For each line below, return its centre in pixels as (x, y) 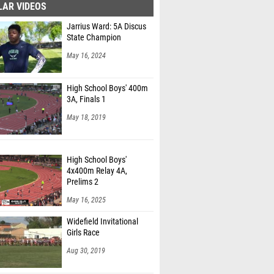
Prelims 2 (83, 169)
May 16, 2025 (86, 187)
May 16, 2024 (86, 53)
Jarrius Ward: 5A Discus (106, 24)
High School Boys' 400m (107, 85)
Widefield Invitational (102, 209)
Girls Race (83, 220)
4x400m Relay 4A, (97, 158)
